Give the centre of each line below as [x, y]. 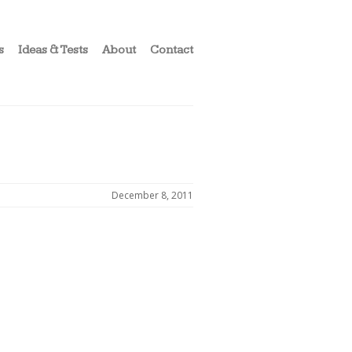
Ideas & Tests [53, 50]
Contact [172, 50]
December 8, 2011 [152, 195]
